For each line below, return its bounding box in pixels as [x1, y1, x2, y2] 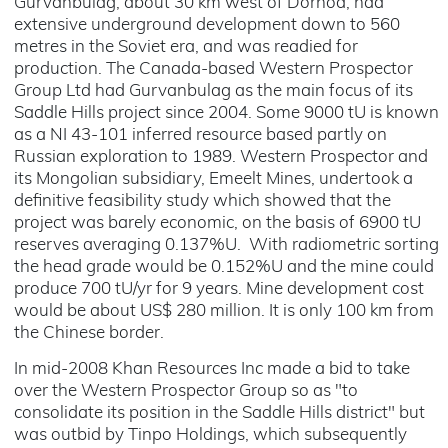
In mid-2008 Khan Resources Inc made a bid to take [14, 361, 410, 378]
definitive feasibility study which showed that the [14, 193, 391, 210]
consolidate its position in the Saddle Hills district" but [14, 405, 425, 422]
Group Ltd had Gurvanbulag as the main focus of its [14, 83, 413, 100]
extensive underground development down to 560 [14, 17, 400, 34]
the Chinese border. [14, 325, 164, 342]
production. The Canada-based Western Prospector [14, 61, 413, 78]
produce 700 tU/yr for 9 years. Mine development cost [14, 281, 424, 298]
